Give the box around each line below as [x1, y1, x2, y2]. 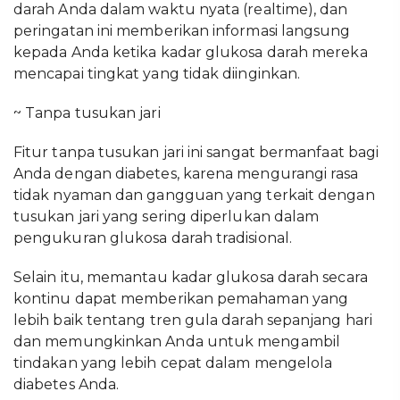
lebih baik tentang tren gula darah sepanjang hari [13, 312, 372, 329]
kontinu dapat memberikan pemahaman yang [13, 290, 349, 307]
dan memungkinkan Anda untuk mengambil [13, 333, 340, 350]
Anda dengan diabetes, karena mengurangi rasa [13, 165, 359, 182]
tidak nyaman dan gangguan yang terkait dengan [13, 187, 375, 204]
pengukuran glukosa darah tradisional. [13, 229, 292, 246]
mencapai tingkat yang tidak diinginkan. [13, 65, 301, 82]
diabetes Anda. [13, 376, 120, 393]
